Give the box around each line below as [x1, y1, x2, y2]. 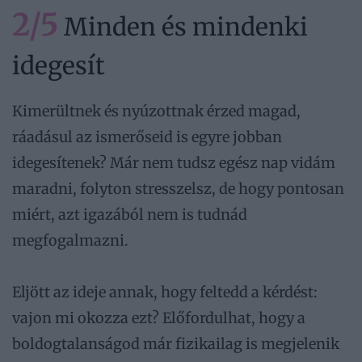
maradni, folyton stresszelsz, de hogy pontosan [12, 179, 344, 198]
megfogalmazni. [12, 230, 128, 250]
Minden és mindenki [58, 11, 308, 42]
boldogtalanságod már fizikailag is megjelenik [12, 334, 339, 353]
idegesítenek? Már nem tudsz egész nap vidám [12, 153, 335, 172]
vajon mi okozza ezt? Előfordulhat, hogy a [12, 308, 305, 327]
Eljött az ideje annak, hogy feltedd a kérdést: [12, 282, 318, 301]
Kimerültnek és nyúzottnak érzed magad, [12, 101, 301, 120]
